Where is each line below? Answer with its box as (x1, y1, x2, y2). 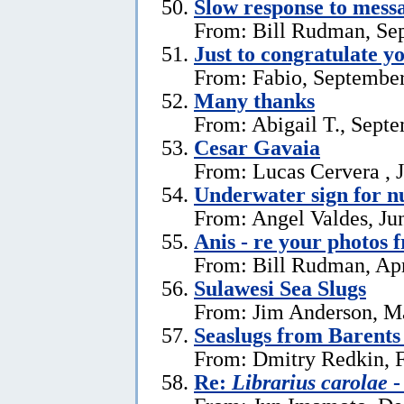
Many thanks (194, 87, 315, 113)
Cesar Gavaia (194, 134, 320, 160)
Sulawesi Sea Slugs (194, 275, 366, 300)
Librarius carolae (232, 369, 388, 394)
